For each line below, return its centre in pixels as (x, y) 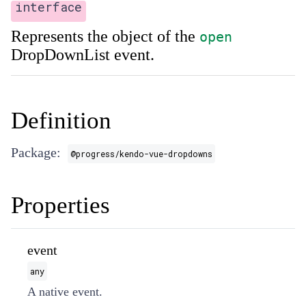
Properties (60, 205)
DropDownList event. (83, 55)
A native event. (65, 292)
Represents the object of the (105, 36)
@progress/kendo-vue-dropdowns (141, 154)
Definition (61, 121)
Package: (36, 152)
